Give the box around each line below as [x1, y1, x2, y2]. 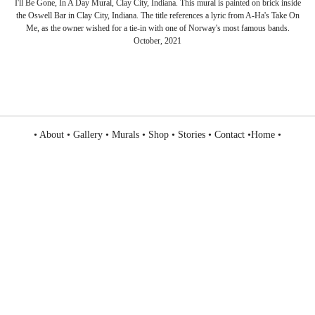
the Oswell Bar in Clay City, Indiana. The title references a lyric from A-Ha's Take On [15, 11, 300, 20]
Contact [214, 129, 245, 140]
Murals [112, 129, 139, 140]
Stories [178, 129, 205, 140]
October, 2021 [134, 36, 181, 46]
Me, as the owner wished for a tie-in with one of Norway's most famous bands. [25, 23, 290, 33]
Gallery [73, 129, 103, 140]
